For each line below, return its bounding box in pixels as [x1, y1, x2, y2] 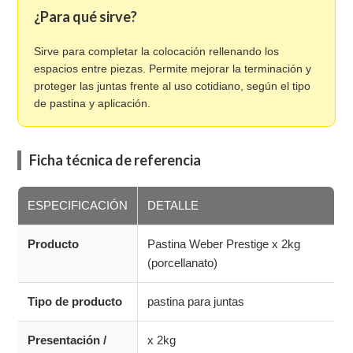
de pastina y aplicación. [34, 97, 151, 110]
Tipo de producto [28, 295, 123, 309]
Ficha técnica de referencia [29, 151, 202, 169]
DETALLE [147, 199, 199, 213]
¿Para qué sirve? [34, 8, 138, 26]
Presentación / [28, 333, 107, 347]
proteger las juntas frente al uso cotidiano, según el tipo [34, 80, 311, 93]
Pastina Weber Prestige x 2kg [147, 237, 301, 251]
